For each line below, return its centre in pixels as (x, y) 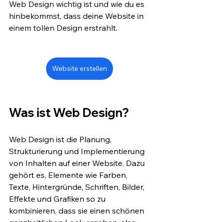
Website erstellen (79, 69)
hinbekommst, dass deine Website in (77, 16)
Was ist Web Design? (69, 113)
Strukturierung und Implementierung (78, 151)
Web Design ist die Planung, (61, 139)
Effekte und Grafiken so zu (58, 199)
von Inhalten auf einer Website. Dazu (78, 163)
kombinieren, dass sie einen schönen (78, 211)
